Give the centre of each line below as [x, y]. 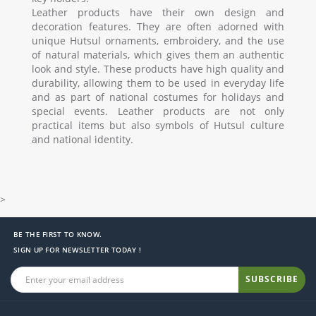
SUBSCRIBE [272, 279]
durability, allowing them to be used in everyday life [158, 83]
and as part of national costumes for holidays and [158, 97]
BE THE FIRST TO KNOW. [58, 234]
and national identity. [83, 139]
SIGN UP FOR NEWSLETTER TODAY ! [77, 249]
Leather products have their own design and [158, 12]
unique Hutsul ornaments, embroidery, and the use [158, 40]
